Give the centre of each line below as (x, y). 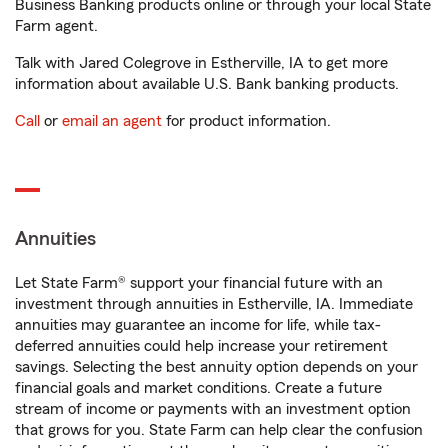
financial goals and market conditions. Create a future (198, 388)
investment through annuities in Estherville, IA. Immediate (214, 304)
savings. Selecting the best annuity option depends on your (216, 367)
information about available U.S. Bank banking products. (207, 84)
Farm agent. (56, 26)
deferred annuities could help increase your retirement (201, 346)
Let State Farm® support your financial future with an (199, 283)
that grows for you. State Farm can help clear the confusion (219, 430)
